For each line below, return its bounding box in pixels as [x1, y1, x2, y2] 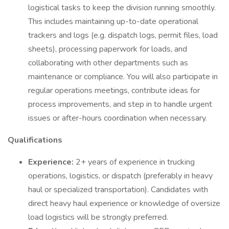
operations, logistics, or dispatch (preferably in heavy [28, 170, 213, 181]
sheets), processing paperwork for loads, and [28, 43, 187, 55]
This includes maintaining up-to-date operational [28, 16, 198, 27]
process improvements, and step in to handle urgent [28, 99, 212, 110]
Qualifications [8, 134, 62, 146]
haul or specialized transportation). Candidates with [28, 184, 208, 195]
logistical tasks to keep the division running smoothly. [28, 2, 216, 13]
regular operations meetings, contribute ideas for [28, 85, 200, 96]
